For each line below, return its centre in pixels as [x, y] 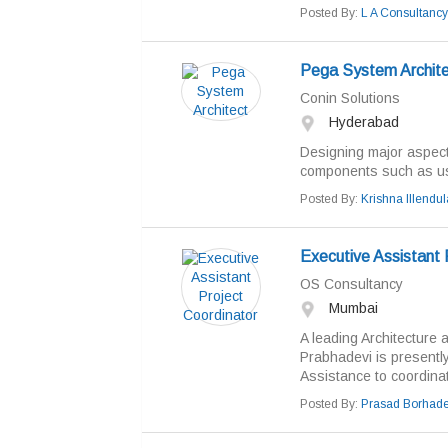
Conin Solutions [349, 98]
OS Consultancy [351, 284]
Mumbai [351, 308]
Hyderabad [361, 122]
